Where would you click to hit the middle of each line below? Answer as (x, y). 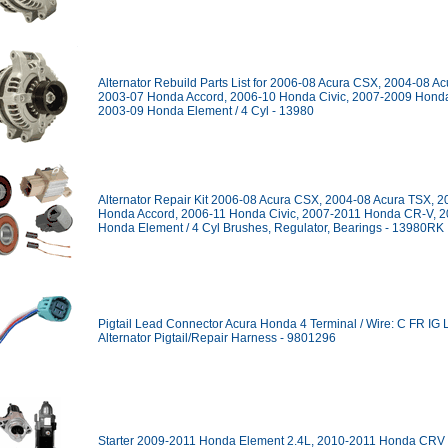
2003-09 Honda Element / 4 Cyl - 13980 (206, 111)
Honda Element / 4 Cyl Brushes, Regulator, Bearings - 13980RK (271, 228)
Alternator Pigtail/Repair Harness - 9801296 (217, 338)
